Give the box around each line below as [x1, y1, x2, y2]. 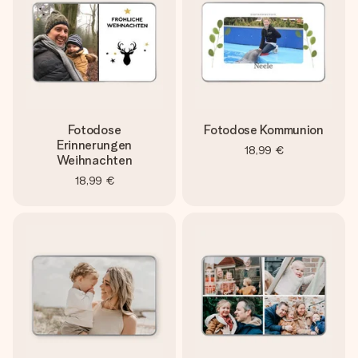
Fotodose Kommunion [204, 122, 324, 137]
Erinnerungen [56, 137, 133, 153]
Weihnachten [56, 153, 133, 168]
